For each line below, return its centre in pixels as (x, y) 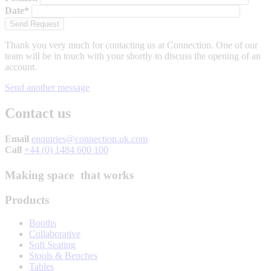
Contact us (38, 113)
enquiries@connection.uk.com (90, 139)
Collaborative (55, 234)
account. (21, 67)
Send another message (47, 88)
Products (27, 200)
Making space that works (69, 175)
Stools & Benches (63, 256)
